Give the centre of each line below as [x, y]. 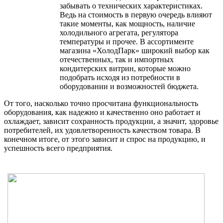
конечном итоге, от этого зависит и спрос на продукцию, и [105, 139]
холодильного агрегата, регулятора [119, 32]
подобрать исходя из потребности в [120, 77]
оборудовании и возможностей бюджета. [129, 86]
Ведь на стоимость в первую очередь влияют [136, 14]
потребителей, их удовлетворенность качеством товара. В [102, 130]
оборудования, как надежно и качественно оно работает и [102, 112]
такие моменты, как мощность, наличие [127, 23]
